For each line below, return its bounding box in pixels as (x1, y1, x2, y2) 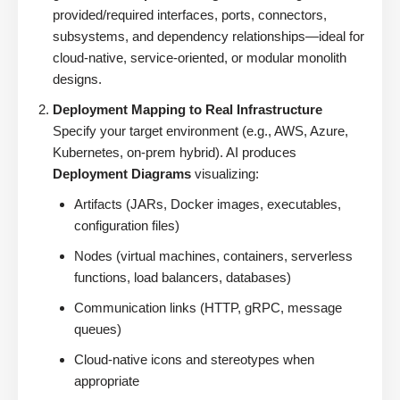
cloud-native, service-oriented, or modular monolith (53, 50, 346, 66)
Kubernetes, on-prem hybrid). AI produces (53, 145, 296, 161)
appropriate (74, 373, 139, 389)
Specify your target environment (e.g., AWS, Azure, (53, 123, 348, 139)
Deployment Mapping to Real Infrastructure (53, 102, 322, 118)
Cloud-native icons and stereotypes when (74, 352, 314, 368)
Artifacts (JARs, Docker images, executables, (74, 196, 341, 212)
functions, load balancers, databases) (74, 270, 291, 286)
